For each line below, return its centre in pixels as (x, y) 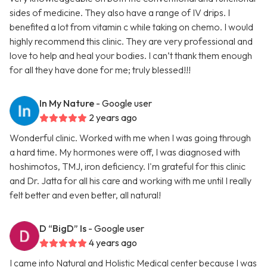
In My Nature (67, 103)
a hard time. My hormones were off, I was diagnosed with (125, 152)
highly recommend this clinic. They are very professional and (131, 41)
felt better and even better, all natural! (85, 195)
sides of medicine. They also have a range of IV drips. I (120, 13)
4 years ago (113, 243)
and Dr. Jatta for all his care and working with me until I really (131, 181)
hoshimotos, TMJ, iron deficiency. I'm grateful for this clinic (128, 167)
